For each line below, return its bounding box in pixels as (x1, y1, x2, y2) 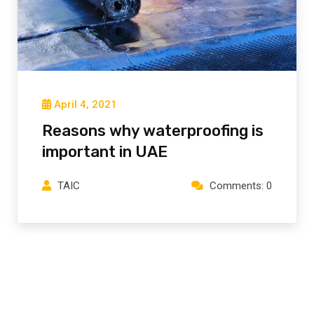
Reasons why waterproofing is (42, 121, 264, 141)
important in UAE (42, 142, 168, 162)
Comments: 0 (210, 179, 272, 193)
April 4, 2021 (54, 98, 117, 111)
